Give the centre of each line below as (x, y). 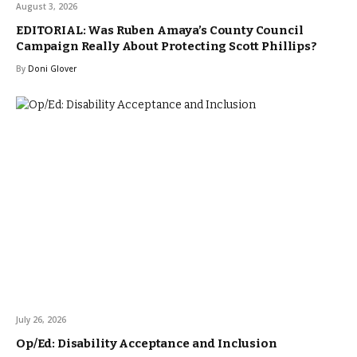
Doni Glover (52, 68)
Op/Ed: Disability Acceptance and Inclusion (147, 343)
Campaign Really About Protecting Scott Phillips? (167, 46)
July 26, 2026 (41, 319)
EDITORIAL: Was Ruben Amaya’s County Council (160, 30)
